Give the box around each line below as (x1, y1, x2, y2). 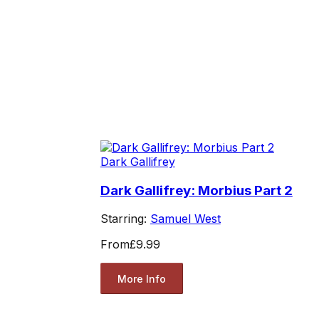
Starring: (100, 211, 150, 226)
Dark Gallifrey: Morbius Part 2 (100, 182, 293, 199)
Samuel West (150, 211, 221, 226)
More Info (117, 272, 166, 285)
